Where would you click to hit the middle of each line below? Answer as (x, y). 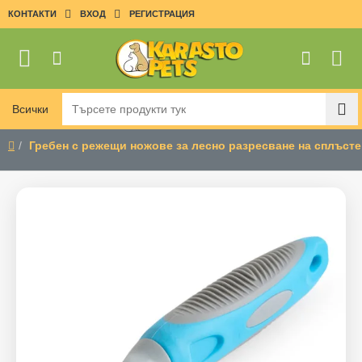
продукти (27, 133)
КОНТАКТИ (32, 14)
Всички (30, 109)
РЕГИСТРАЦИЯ (162, 14)
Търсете (25, 116)
